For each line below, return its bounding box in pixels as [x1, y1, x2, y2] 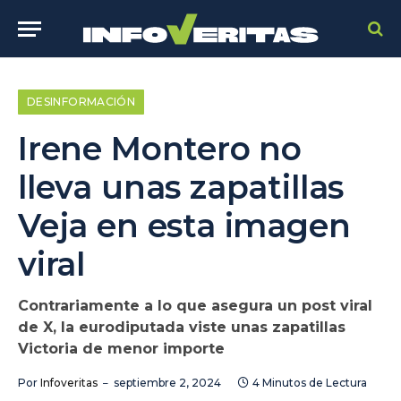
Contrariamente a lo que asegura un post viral [18, 297, 372, 314]
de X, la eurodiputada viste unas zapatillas [18, 319, 346, 336]
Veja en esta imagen [18, 206, 351, 245]
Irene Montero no [18, 129, 303, 168]
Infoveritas [40, 376, 98, 389]
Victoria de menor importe [18, 340, 229, 357]
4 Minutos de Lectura [252, 376, 367, 389]
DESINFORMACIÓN [27, 95, 136, 108]
